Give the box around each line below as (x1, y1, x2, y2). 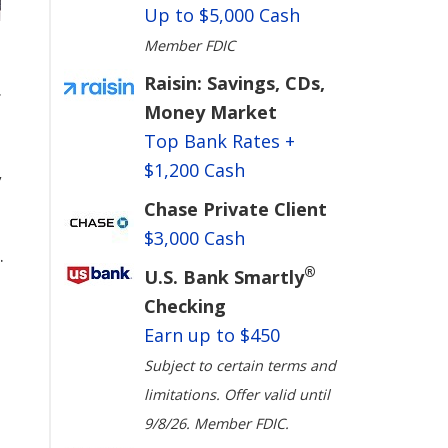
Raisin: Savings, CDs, (143, 71, 325, 95)
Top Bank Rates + (143, 129, 295, 153)
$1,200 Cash (143, 158, 245, 182)
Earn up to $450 (143, 323, 280, 347)
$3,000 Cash (143, 226, 245, 250)
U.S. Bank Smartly (143, 265, 304, 289)
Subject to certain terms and (143, 356, 336, 375)
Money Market (143, 100, 277, 124)
